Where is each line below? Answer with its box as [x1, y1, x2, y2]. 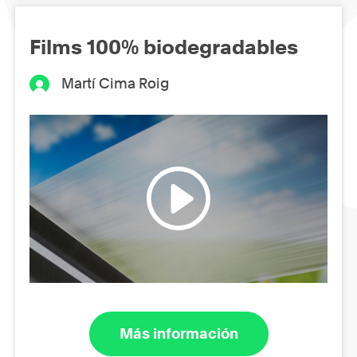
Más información [119, 325, 238, 343]
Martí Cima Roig [61, 74, 170, 92]
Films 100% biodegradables [29, 34, 298, 59]
